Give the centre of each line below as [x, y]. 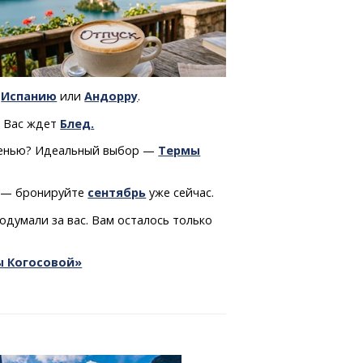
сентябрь [117, 193]
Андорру [111, 96]
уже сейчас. [180, 193]
